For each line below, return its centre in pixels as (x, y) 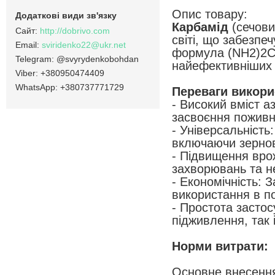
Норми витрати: (220, 246)
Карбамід (202, 27)
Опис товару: (210, 14)
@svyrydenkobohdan (98, 59)
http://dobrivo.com (75, 31)
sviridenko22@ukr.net (84, 45)
